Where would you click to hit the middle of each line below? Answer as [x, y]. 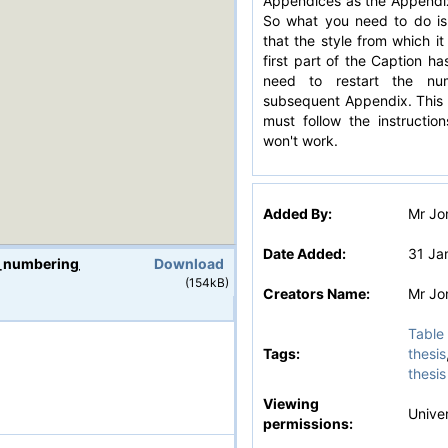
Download [189, 263]
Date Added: [304, 253]
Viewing [291, 403]
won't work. [300, 140]
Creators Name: [316, 293]
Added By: [297, 213]
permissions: [308, 423]
